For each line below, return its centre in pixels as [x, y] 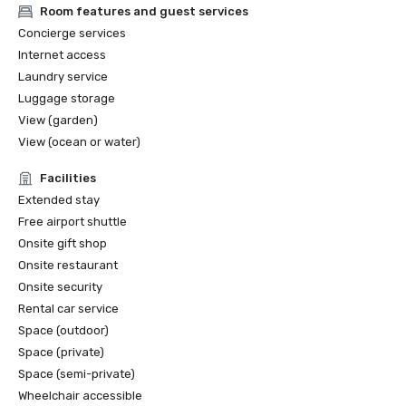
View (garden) [58, 120]
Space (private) [61, 352]
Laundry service [63, 77]
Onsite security [60, 287]
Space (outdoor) [63, 330]
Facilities [68, 178]
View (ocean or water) [79, 142]
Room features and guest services [144, 11]
